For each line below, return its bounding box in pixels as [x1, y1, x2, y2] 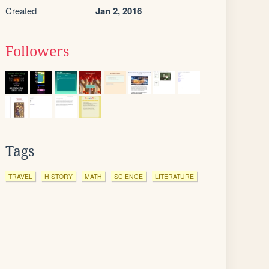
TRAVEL [8, 172, 32, 181]
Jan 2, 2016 [95, 4, 142, 17]
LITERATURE [155, 172, 194, 181]
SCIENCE [114, 172, 143, 181]
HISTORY [44, 172, 73, 181]
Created [5, 4, 37, 17]
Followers [5, 44, 69, 59]
